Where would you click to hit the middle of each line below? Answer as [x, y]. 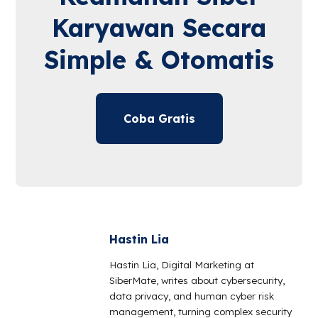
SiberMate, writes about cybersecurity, [197, 280]
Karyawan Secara [159, 28]
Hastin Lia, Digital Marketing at [182, 264]
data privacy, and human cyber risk [192, 295]
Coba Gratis [159, 119]
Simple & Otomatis [159, 60]
